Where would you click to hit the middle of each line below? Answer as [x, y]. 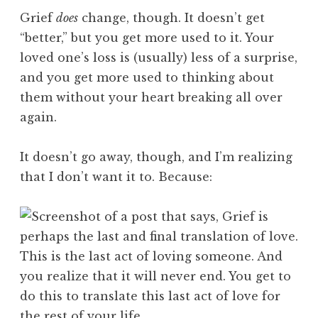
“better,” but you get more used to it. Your [147, 37]
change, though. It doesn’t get [171, 17]
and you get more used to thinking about [147, 77]
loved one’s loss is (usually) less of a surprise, [159, 57]
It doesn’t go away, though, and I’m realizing [156, 157]
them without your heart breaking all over [151, 97]
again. [38, 117]
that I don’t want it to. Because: [116, 176]
